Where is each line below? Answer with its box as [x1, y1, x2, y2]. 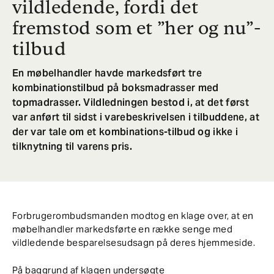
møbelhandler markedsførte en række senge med [12, 223, 233, 235]
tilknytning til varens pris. [12, 140, 132, 154]
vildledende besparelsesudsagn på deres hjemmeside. [12, 237, 256, 249]
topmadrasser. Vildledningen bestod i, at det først [12, 96, 250, 109]
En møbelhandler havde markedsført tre [12, 67, 202, 80]
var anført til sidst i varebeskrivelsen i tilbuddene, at [12, 111, 259, 124]
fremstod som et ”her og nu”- [12, 17, 261, 39]
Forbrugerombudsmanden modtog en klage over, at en [12, 210, 254, 222]
